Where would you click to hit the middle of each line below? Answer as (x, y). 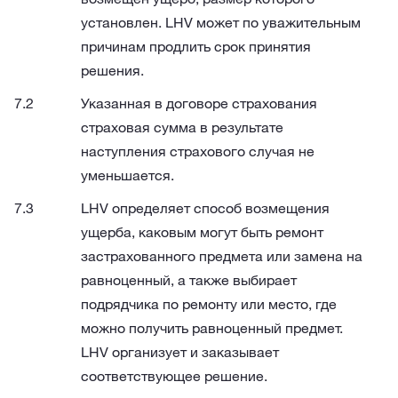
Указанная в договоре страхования (199, 103)
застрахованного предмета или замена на (222, 256)
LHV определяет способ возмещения (205, 208)
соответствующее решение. (174, 376)
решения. (112, 70)
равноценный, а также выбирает (189, 280)
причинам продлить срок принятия (196, 46)
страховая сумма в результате (182, 127)
